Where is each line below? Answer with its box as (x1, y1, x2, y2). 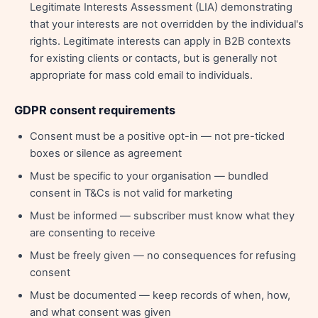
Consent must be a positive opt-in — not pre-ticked (30, 130, 285, 143)
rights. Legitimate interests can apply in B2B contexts (30, 35, 291, 48)
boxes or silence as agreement (30, 147, 182, 160)
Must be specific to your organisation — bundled (30, 170, 268, 182)
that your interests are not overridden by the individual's (30, 18, 304, 31)
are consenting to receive (30, 226, 155, 239)
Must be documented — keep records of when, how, (30, 289, 290, 302)
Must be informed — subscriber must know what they (30, 209, 295, 222)
